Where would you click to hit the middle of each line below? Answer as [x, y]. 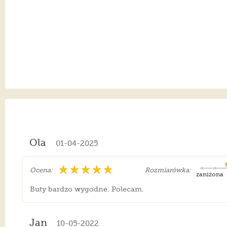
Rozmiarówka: [168, 170]
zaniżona [210, 175]
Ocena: [42, 170]
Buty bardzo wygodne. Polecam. [87, 189]
